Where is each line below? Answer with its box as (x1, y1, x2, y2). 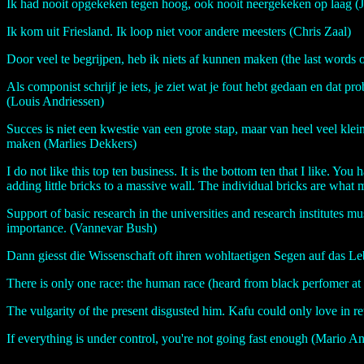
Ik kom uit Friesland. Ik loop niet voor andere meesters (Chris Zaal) (6, 24, 351, 39)
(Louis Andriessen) (6, 94, 104, 109)
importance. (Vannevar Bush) (6, 221, 157, 236)
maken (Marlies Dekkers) (6, 136, 136, 151)
